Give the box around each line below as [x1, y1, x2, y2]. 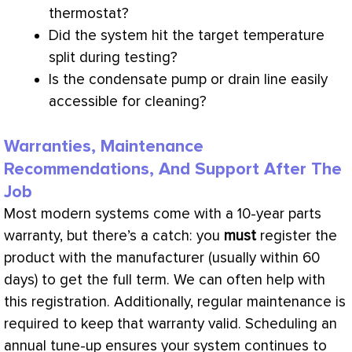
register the [256, 227, 337, 246]
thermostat [49, 4, 122, 23]
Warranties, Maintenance [4, 136, 203, 158]
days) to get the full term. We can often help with [4, 271, 325, 290]
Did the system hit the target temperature [49, 26, 324, 45]
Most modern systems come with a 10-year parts [4, 205, 321, 224]
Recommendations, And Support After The [4, 159, 342, 181]
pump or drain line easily [167, 70, 328, 89]
